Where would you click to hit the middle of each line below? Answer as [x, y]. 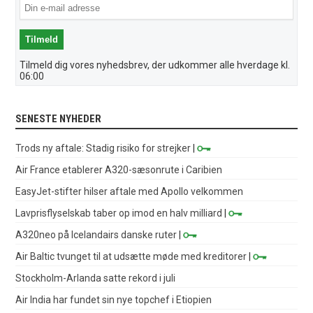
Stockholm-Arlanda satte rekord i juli [96, 278]
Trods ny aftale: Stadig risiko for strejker [103, 148]
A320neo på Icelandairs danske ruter [96, 234]
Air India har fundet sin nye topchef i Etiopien [114, 299]
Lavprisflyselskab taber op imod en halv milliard [119, 213]
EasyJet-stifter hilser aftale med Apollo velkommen [130, 191]
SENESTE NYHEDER [59, 118]
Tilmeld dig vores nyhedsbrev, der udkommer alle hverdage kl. [155, 65]
